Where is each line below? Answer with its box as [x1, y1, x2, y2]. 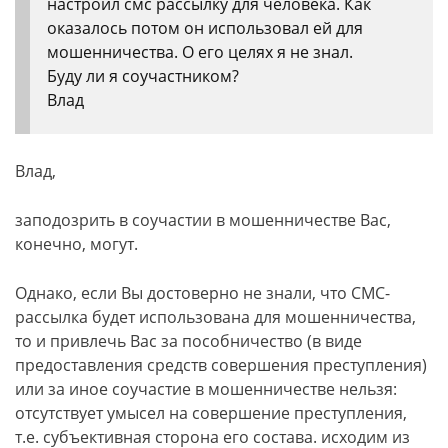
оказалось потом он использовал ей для [47, 17, 363, 39]
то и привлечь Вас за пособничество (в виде [15, 330, 362, 352]
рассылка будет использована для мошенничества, [15, 306, 416, 328]
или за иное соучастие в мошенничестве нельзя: [15, 378, 397, 400]
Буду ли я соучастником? [47, 65, 239, 87]
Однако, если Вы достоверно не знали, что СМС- [15, 282, 390, 304]
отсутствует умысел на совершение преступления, [15, 402, 407, 424]
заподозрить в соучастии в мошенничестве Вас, [15, 209, 391, 231]
